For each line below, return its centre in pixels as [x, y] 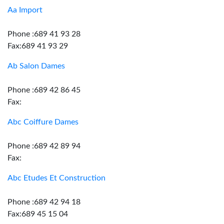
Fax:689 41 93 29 [38, 46]
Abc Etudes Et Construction [56, 178]
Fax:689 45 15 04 [38, 214]
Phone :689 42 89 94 [44, 146]
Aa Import [25, 10]
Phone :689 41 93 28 [44, 34]
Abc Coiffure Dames [43, 122]
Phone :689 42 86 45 [44, 90]
